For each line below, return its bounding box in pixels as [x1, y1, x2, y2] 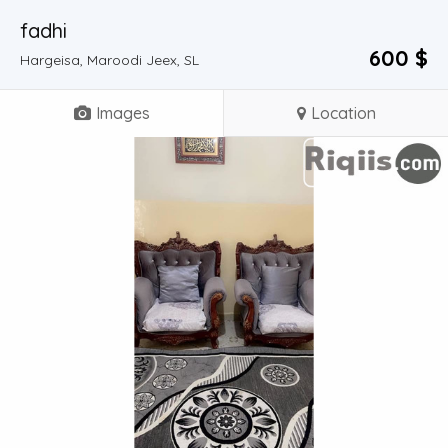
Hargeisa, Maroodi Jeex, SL [20, 51, 199, 69]
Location [310, 103, 376, 123]
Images [95, 103, 150, 123]
